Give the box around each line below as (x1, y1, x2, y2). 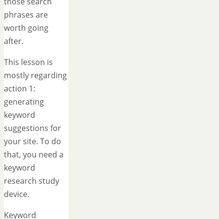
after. (4, 36, 23, 47)
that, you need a (4, 149, 64, 160)
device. (4, 189, 29, 200)
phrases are (4, 9, 48, 21)
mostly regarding (4, 70, 67, 81)
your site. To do (4, 136, 61, 147)
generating (4, 96, 44, 108)
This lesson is (4, 57, 53, 68)
